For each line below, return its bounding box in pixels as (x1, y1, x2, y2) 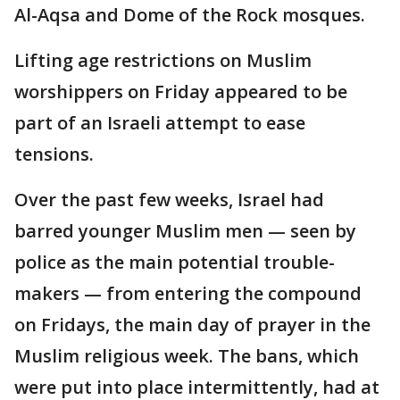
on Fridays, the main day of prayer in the (14, 312, 371, 337)
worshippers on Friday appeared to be (14, 79, 347, 104)
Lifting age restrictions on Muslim (14, 48, 312, 72)
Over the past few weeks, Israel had (14, 187, 324, 212)
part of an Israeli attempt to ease (14, 111, 305, 135)
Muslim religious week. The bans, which (14, 344, 359, 368)
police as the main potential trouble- (14, 250, 335, 274)
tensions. (14, 142, 94, 166)
